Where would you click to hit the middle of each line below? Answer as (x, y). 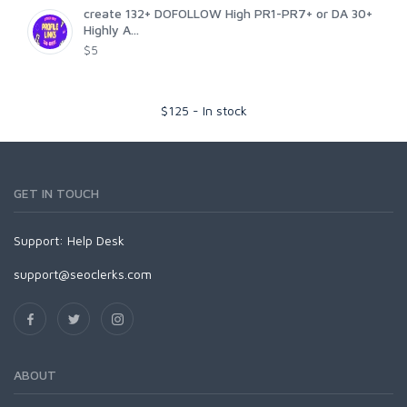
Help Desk (96, 241)
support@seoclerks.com (83, 274)
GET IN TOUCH (56, 194)
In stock (224, 111)
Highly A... (111, 30)
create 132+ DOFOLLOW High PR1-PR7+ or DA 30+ (228, 14)
